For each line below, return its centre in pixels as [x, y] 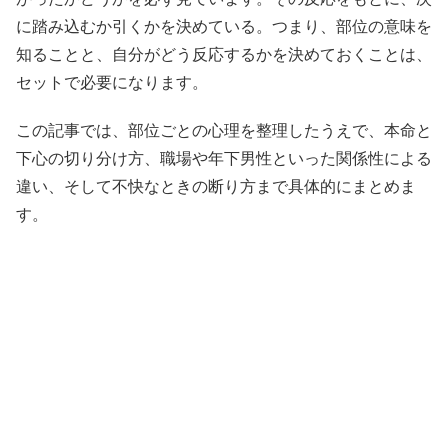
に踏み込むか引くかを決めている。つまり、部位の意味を [224, 27]
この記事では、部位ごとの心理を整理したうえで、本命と [224, 131]
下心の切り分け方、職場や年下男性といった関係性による [224, 159]
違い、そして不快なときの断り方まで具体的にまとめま [216, 187]
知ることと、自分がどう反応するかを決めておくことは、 [224, 55]
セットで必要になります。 [112, 83]
